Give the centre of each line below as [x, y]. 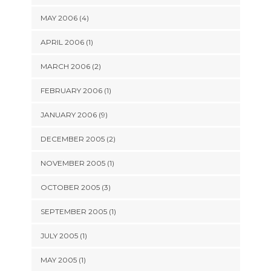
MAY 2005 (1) [63, 260]
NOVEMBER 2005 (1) [77, 163]
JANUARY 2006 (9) [74, 115]
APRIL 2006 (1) [67, 42]
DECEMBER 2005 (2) [78, 139]
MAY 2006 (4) [64, 18]
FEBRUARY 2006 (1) [76, 90]
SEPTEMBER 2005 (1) [78, 211]
